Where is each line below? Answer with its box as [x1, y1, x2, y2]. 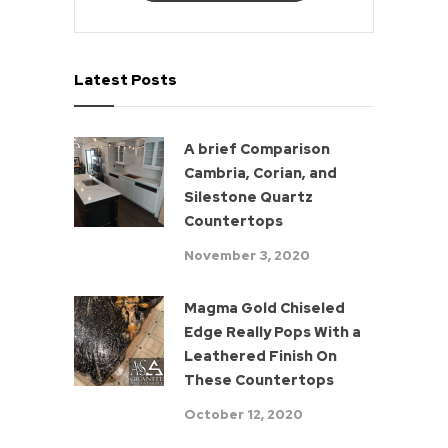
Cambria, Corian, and [184, 164, 337, 183]
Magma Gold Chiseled [184, 299, 345, 318]
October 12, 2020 [184, 406, 303, 424]
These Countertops [184, 371, 334, 390]
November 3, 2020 [184, 247, 310, 265]
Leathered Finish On [184, 347, 337, 366]
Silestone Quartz [184, 188, 313, 207]
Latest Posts [74, 70, 177, 91]
